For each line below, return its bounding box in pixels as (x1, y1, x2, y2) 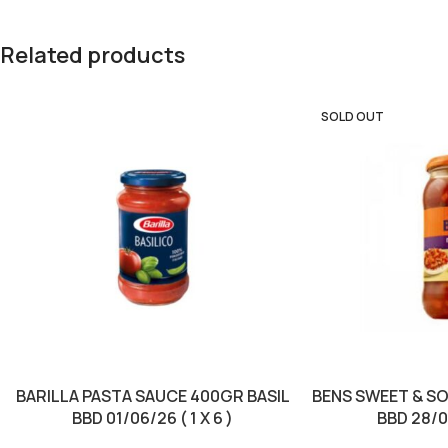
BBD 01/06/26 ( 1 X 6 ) (72, 407, 234, 430)
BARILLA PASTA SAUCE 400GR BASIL (15, 385, 290, 408)
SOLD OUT (320, 107, 384, 125)
